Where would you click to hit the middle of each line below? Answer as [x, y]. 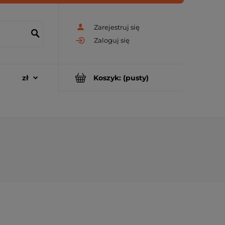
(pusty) [136, 78]
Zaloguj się [112, 40]
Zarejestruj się [117, 27]
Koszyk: [107, 78]
